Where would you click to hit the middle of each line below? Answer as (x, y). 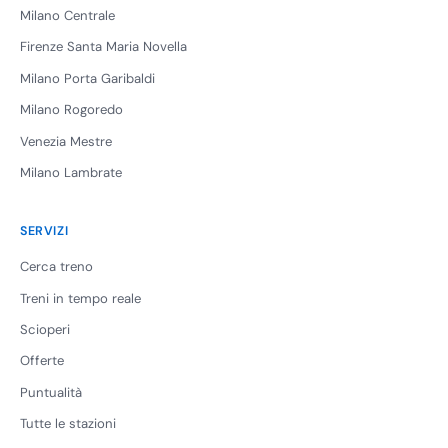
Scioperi (45, 330)
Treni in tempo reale (80, 298)
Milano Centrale (67, 15)
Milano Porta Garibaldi (87, 78)
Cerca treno (56, 267)
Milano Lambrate (71, 172)
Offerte (42, 361)
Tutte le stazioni (68, 424)
